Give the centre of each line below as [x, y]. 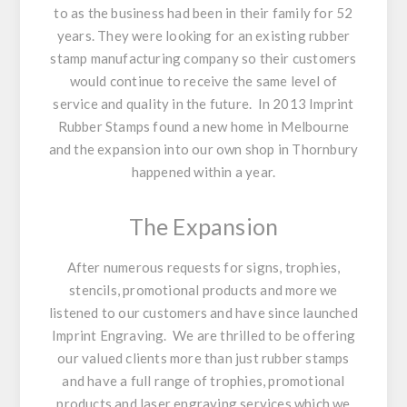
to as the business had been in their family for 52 [203, 12]
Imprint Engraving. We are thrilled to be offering [203, 335]
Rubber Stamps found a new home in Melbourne [203, 126]
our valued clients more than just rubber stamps [203, 357]
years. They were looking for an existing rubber [203, 35]
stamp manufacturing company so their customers [203, 58]
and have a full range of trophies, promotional [203, 380]
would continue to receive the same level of [203, 80]
